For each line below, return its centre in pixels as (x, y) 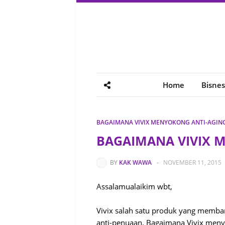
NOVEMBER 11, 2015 (192, 162)
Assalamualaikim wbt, (134, 186)
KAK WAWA (135, 162)
